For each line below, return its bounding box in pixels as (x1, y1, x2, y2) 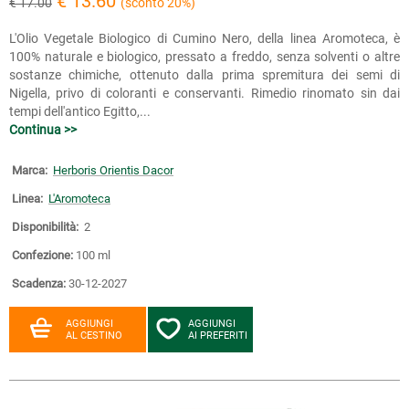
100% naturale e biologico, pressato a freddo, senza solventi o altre (9, 49, 400, 64)
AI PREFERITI (188, 330, 247, 341)
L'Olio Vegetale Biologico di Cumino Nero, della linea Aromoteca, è (9, 31, 400, 46)
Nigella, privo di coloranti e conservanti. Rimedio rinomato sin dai (9, 86, 400, 100)
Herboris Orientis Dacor (53, 163, 173, 177)
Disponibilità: (12, 220, 79, 234)
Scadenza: (12, 277, 66, 290)
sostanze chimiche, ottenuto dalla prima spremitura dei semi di (9, 68, 400, 82)
